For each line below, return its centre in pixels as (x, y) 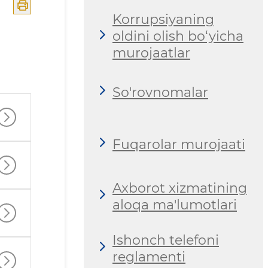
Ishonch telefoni (166, 240)
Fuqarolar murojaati (179, 144)
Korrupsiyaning (163, 20)
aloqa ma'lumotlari (175, 205)
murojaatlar (151, 53)
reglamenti (149, 257)
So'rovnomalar (160, 92)
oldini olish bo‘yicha (178, 36)
